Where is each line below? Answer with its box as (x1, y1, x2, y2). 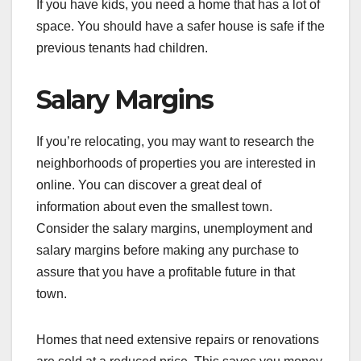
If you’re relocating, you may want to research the (36, 135, 314, 149)
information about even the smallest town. (36, 200, 272, 214)
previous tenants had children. (36, 41, 208, 56)
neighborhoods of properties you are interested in (36, 156, 316, 171)
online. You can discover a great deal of (36, 178, 261, 193)
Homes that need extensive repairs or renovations (36, 333, 319, 347)
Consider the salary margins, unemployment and (36, 222, 313, 236)
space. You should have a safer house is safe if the (36, 19, 325, 34)
